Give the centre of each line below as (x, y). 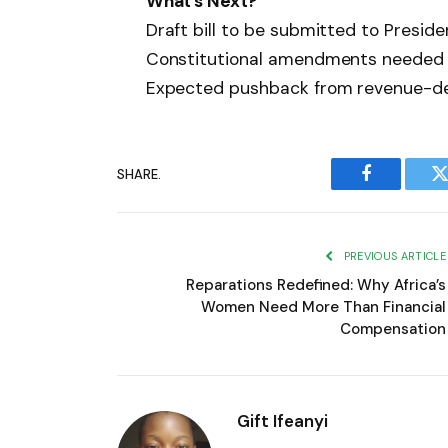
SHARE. (139, 174)
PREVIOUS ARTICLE (393, 256)
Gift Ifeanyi (282, 421)
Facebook (399, 188)
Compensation (393, 329)
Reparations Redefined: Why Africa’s (316, 285)
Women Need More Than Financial (323, 307)
